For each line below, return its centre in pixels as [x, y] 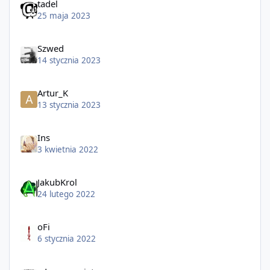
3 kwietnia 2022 [67, 150]
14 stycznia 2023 [69, 61]
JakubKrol [57, 182]
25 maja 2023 [64, 16]
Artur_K [52, 93]
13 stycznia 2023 [69, 105]
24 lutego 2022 [66, 194]
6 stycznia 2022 [66, 239]
